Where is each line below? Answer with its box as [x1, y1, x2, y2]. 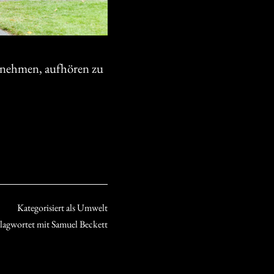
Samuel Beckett [51, 217, 108, 231]
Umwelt [77, 201, 108, 214]
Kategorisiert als [17, 201, 77, 214]
